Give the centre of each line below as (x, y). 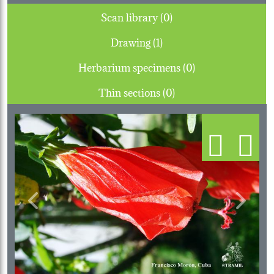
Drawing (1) (158, 41)
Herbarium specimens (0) (189, 66)
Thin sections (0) (169, 91)
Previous (52, 207)
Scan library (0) (166, 16)
